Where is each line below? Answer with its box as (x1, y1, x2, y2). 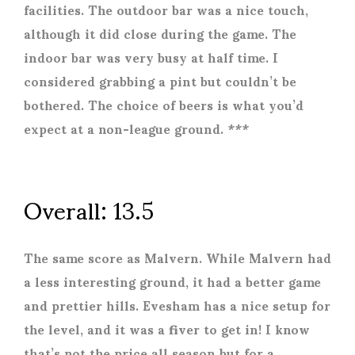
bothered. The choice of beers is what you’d (24, 85, 303, 123)
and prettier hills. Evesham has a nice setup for (24, 285, 330, 323)
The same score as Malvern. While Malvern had (24, 238, 331, 276)
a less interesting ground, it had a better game (24, 261, 321, 300)
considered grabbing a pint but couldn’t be (24, 61, 296, 99)
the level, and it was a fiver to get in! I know (24, 309, 310, 347)
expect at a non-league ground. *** (24, 109, 249, 147)
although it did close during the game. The (24, 13, 296, 52)
